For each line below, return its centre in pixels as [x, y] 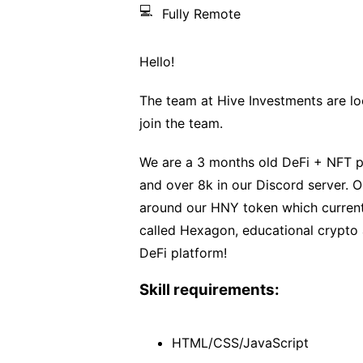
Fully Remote [201, 14]
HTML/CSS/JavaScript [240, 343]
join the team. [181, 123]
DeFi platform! [183, 253]
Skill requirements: [209, 290]
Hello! [157, 62]
